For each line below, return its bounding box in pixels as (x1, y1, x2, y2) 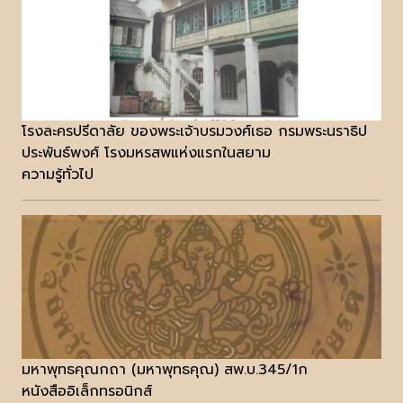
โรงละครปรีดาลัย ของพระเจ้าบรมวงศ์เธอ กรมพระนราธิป (22, 121, 367, 143)
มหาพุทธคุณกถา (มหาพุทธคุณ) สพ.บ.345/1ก (22, 359, 308, 381)
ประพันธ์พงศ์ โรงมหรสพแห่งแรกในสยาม (22, 142, 271, 165)
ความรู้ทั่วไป (22, 164, 94, 186)
